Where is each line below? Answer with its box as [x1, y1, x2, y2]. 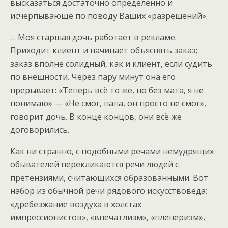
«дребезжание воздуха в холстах [10, 198, 141, 210]
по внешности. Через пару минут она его [10, 71, 176, 82]
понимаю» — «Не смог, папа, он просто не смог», [10, 97, 206, 109]
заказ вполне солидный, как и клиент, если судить [10, 58, 212, 69]
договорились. [10, 124, 69, 135]
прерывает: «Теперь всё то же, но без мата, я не [10, 84, 204, 96]
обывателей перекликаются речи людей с [10, 158, 179, 170]
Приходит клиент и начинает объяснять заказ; [10, 44, 197, 56]
